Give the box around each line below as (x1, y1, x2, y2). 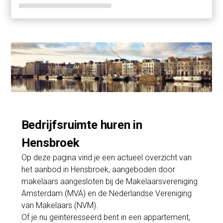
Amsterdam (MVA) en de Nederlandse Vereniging (21, 188, 192, 198)
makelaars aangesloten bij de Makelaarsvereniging (21, 176, 198, 186)
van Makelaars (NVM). (21, 200, 98, 210)
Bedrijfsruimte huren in (21, 117, 142, 132)
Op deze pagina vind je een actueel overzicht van (21, 152, 192, 162)
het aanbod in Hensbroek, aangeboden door (21, 164, 175, 174)
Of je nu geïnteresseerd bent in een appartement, (21, 212, 190, 222)
